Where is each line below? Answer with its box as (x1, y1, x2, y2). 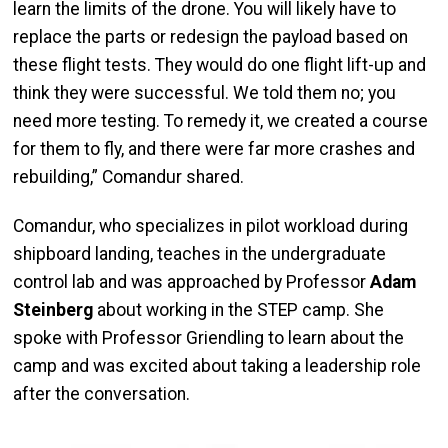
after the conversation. (13, 383, 190, 404)
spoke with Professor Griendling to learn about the (13, 327, 404, 348)
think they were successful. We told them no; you (13, 82, 396, 103)
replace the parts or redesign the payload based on (13, 26, 408, 47)
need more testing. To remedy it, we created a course (13, 110, 428, 131)
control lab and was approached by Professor (13, 271, 370, 292)
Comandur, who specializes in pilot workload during (13, 215, 408, 236)
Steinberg (13, 299, 93, 320)
